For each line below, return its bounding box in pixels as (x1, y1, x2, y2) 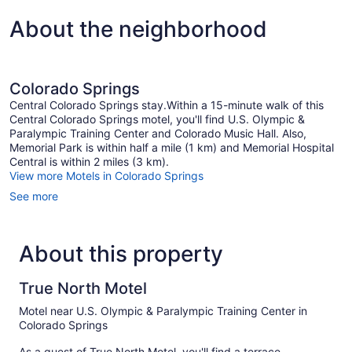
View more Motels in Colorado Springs (9, 168, 203, 182)
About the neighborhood (9, 15, 267, 42)
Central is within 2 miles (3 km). (9, 154, 169, 168)
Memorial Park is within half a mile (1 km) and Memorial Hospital (9, 140, 334, 154)
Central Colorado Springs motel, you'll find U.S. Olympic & (9, 112, 305, 126)
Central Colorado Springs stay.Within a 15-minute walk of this (9, 97, 324, 112)
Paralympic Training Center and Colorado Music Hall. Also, (9, 126, 306, 140)
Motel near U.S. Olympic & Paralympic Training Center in (19, 303, 307, 317)
